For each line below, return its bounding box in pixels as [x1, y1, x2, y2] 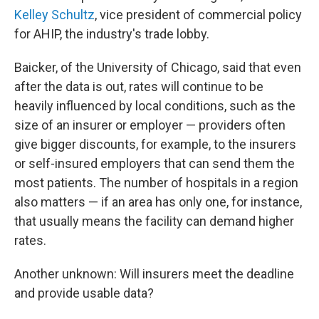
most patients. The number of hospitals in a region [14, 175, 298, 191]
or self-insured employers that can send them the [14, 156, 295, 172]
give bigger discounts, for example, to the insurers [14, 137, 296, 152]
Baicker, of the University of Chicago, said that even [14, 60, 301, 75]
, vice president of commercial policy [95, 7, 302, 23]
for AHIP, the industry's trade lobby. [14, 26, 209, 42]
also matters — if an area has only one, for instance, [14, 194, 302, 210]
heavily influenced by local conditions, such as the [14, 98, 296, 114]
